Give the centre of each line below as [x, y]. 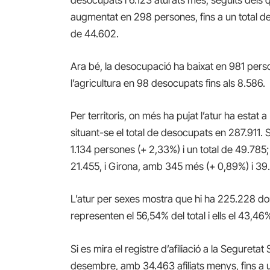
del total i [191, 216]
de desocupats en [187, 133]
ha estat [242, 116]
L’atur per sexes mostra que [133, 199]
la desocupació [138, 67]
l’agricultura [96, 83]
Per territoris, [100, 116]
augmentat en [101, 17]
